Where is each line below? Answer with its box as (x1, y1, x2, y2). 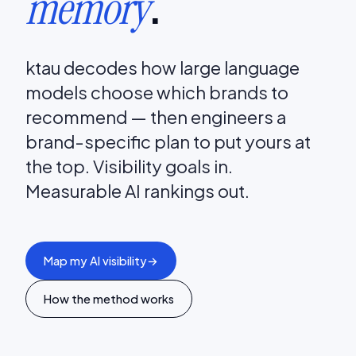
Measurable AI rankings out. (25, 179, 250, 202)
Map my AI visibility (44, 253, 147, 268)
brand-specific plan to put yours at (25, 130, 311, 153)
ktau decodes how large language (25, 56, 300, 79)
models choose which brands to (25, 80, 288, 103)
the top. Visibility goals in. (25, 154, 233, 177)
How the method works (44, 291, 174, 306)
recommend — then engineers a (25, 105, 286, 128)
